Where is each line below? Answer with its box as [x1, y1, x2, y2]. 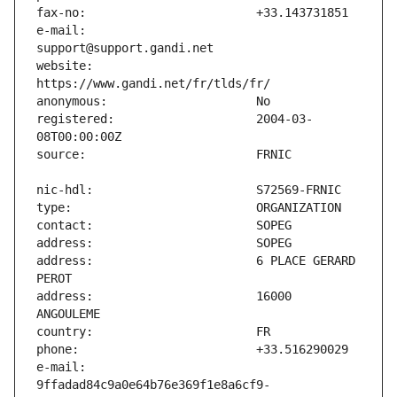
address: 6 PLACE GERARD [36, 253, 355, 269]
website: [36, 58, 93, 74]
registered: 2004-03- [36, 112, 313, 127]
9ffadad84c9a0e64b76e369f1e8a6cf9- [36, 378, 270, 393]
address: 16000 [36, 289, 292, 304]
